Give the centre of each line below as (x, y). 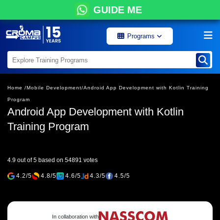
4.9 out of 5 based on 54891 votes (53, 160)
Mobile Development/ (55, 88)
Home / (17, 88)
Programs (142, 36)
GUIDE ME (117, 10)
